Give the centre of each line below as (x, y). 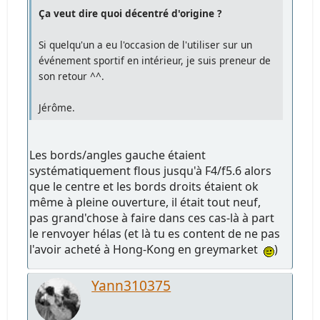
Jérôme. (57, 107)
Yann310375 (131, 285)
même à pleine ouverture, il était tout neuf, (145, 202)
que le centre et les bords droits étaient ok (144, 186)
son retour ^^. (72, 76)
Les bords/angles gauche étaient (118, 155)
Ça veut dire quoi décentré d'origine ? (130, 13)
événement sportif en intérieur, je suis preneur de (155, 60)
